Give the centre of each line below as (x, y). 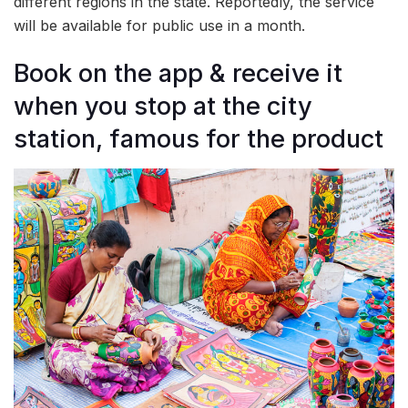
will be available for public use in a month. (159, 25)
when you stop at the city (163, 107)
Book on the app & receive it (178, 74)
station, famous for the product (199, 139)
